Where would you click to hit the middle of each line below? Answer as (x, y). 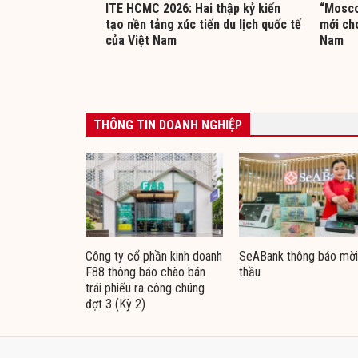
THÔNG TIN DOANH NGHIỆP (168, 125)
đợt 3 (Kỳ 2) (115, 304)
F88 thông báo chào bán (145, 272)
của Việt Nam (141, 40)
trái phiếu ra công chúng (145, 288)
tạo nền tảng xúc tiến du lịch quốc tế (203, 24)
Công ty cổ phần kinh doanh (154, 256)
